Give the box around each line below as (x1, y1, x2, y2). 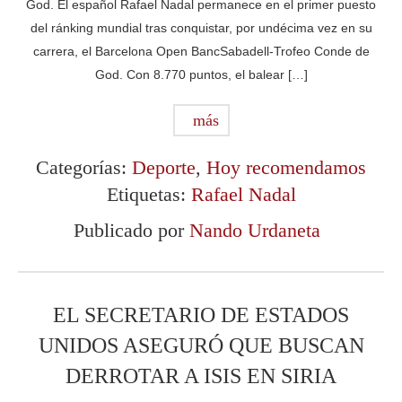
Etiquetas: (106, 182, 191, 205)
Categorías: (36, 155, 132, 179)
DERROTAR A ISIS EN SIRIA (66, 363, 336, 388)
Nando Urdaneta (188, 218, 320, 241)
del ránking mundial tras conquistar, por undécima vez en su (30, 20, 372, 35)
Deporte (132, 155, 196, 179)
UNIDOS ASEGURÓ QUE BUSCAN (38, 333, 364, 357)
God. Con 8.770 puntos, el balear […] (94, 66, 308, 82)
